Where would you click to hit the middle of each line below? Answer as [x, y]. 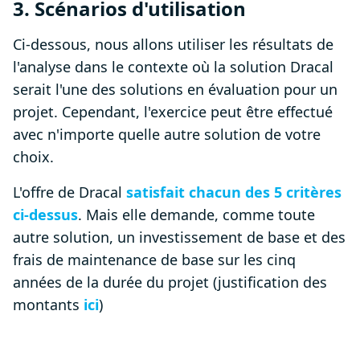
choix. [33, 157]
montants [48, 305]
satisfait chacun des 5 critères [234, 192]
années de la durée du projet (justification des [170, 282]
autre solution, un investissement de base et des [179, 237]
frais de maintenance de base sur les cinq [154, 260]
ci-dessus [45, 215]
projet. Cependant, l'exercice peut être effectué [173, 112]
